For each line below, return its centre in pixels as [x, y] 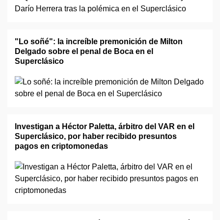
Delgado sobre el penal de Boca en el [84, 51]
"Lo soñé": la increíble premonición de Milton [99, 41]
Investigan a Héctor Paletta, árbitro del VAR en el [105, 126]
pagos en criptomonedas [61, 146]
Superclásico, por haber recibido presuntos [96, 136]
